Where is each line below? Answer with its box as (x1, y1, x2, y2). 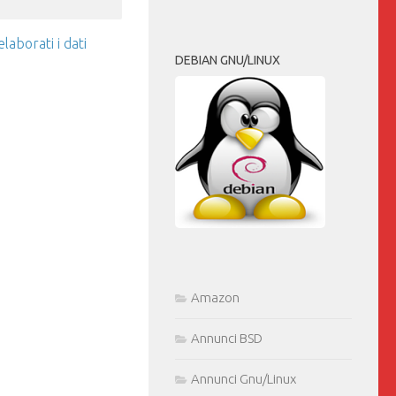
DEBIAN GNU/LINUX (175, 52, 280, 67)
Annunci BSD (191, 330, 263, 346)
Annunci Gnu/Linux (191, 370, 296, 386)
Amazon (191, 289, 240, 305)
